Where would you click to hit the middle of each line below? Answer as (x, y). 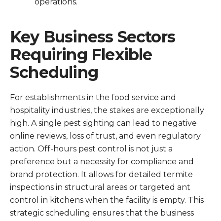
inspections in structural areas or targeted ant (100, 187)
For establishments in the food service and (93, 97)
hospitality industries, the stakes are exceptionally (107, 110)
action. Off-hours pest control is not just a (91, 149)
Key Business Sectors (93, 37)
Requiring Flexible (81, 55)
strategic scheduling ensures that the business (102, 213)
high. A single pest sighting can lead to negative (103, 123)
